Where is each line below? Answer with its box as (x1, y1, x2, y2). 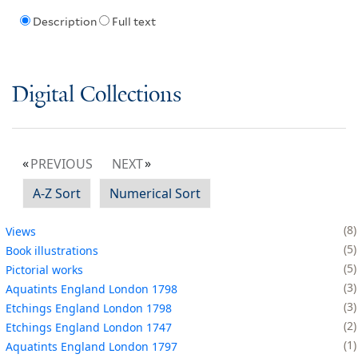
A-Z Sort (33, 184, 81, 202)
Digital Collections (12, 82, 181, 108)
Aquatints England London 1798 (6, 280, 177, 296)
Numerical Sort (109, 184, 201, 202)
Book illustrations (6, 242, 98, 258)
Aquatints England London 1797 (6, 338, 177, 354)
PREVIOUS (30, 154, 93, 173)
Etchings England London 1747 (6, 319, 172, 335)
